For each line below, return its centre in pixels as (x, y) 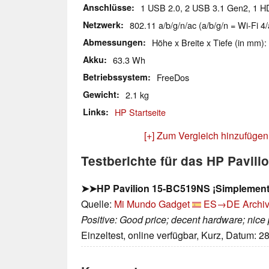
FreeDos (173, 77)
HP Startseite (140, 112)
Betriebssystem (115, 77)
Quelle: (98, 204)
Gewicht (100, 95)
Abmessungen (113, 42)
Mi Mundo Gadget (152, 204)
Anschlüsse (107, 8)
